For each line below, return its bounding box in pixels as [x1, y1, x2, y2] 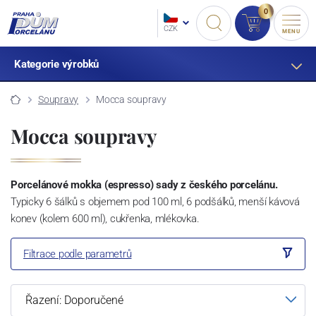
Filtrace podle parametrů [23, 247, 132, 260]
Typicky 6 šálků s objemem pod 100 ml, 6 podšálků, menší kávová [11, 195, 300, 208]
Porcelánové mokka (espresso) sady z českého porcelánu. [11, 178, 278, 191]
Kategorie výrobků [13, 58, 99, 71]
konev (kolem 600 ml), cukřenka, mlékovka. [11, 212, 200, 225]
